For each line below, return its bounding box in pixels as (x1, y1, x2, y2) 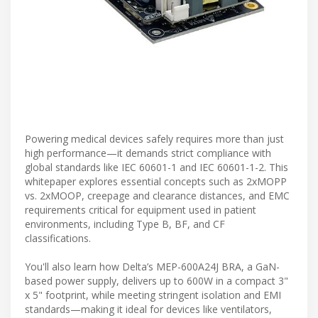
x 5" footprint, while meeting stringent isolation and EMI (25, 287, 281, 302)
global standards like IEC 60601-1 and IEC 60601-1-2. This (25, 160, 288, 174)
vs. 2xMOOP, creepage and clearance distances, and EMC (25, 188, 290, 202)
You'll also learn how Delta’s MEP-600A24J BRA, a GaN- (25, 259, 280, 273)
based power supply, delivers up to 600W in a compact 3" (25, 273, 288, 287)
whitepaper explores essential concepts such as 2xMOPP (25, 174, 287, 188)
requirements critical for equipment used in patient (25, 202, 256, 216)
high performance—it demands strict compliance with (25, 146, 271, 160)
